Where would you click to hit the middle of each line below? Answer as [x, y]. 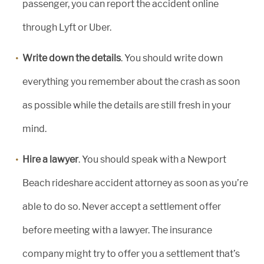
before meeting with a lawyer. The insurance [117, 230]
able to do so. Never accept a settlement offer [122, 207]
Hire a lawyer [50, 159]
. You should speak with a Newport [152, 159]
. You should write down [172, 58]
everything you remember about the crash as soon [131, 82]
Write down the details [72, 58]
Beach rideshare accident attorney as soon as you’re [135, 183]
